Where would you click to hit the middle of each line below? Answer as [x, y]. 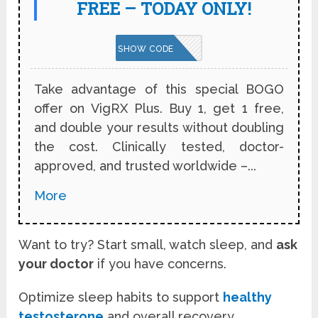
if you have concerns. [160, 263]
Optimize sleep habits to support [121, 297]
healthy [248, 297]
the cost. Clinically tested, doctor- [159, 146]
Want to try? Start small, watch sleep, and [148, 244]
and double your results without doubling [159, 127]
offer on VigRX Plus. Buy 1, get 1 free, [159, 108]
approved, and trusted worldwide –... [146, 165]
